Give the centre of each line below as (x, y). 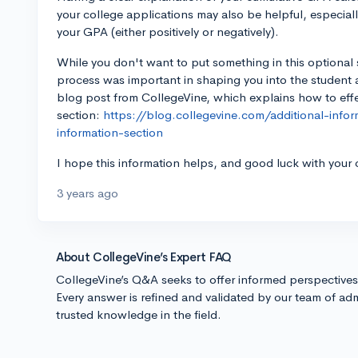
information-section (110, 132)
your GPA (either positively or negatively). (168, 32)
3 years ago (88, 193)
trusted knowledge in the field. (139, 314)
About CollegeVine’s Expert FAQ (144, 257)
